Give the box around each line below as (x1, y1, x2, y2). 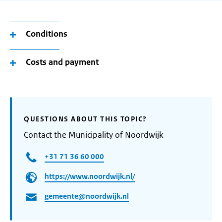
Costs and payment (26, 56, 99, 67)
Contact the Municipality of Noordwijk (24, 129, 164, 140)
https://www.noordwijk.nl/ (45, 171, 135, 181)
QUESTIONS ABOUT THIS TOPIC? (24, 114, 147, 123)
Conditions (26, 28, 67, 39)
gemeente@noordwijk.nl (45, 191, 129, 201)
